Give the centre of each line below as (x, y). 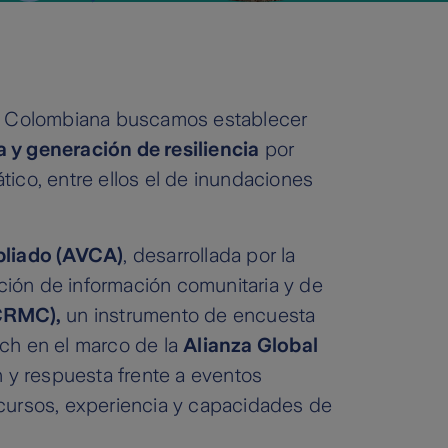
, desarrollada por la (209, 255)
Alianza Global (251, 345)
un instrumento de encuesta (188, 315)
